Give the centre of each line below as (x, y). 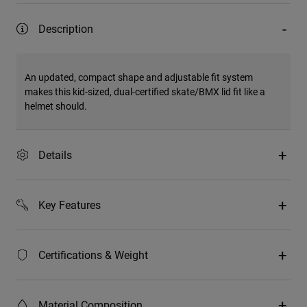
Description (66, 29)
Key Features (70, 205)
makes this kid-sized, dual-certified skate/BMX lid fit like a (145, 92)
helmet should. (56, 106)
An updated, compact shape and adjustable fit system (139, 77)
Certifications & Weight (93, 255)
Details (55, 155)
